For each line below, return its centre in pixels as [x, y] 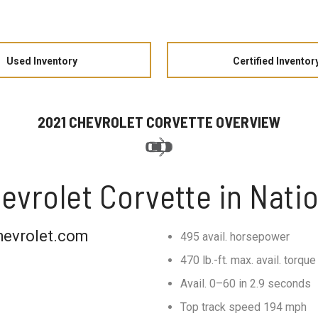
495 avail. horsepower [235, 237]
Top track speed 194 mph [243, 307]
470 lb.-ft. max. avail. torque [248, 260]
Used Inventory [42, 61]
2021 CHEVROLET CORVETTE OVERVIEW [159, 122]
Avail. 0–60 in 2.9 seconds [246, 284]
